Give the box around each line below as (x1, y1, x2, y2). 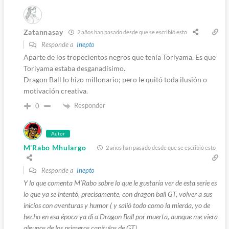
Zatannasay (23, 28, 63, 37)
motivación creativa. (23, 86, 88, 95)
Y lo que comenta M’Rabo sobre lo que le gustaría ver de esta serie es (23, 178, 217, 187)
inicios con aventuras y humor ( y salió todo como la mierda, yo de (23, 200, 210, 210)
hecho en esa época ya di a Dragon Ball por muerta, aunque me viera (23, 212, 218, 221)
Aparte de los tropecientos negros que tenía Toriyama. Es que (23, 52, 216, 61)
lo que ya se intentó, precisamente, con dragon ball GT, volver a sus (23, 189, 212, 198)
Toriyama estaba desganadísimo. (23, 63, 125, 73)
